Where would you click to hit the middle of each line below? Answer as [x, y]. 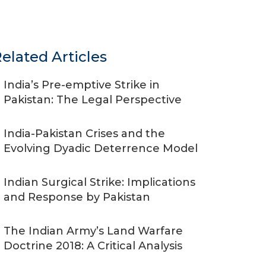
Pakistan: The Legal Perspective [93, 100]
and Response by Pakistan [77, 197]
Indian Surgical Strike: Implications [99, 182]
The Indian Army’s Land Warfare [93, 231]
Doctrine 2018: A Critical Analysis [93, 246]
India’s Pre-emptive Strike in [82, 85]
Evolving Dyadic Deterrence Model [101, 148]
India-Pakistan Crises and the [84, 134]
